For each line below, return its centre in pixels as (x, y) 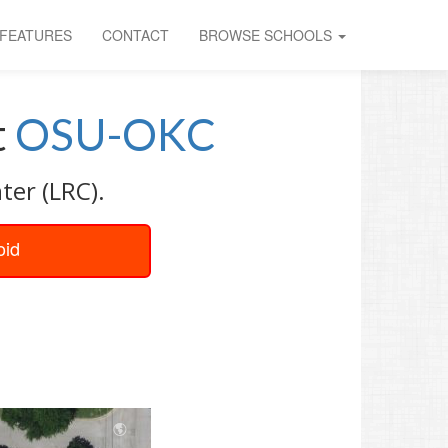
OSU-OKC (115, 134)
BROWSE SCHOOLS (267, 35)
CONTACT (135, 35)
